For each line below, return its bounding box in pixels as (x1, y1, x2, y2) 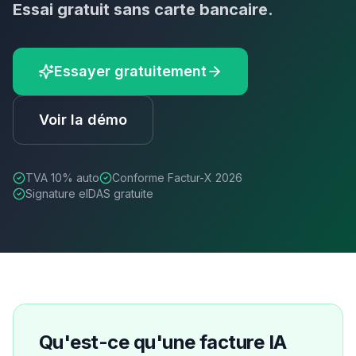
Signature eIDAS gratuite (25, 187, 153, 200)
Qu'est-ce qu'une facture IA (39, 331, 287, 354)
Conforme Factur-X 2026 (112, 171, 242, 184)
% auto (62, 171, 99, 184)
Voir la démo (39, 111, 127, 128)
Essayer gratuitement (54, 63, 207, 79)
